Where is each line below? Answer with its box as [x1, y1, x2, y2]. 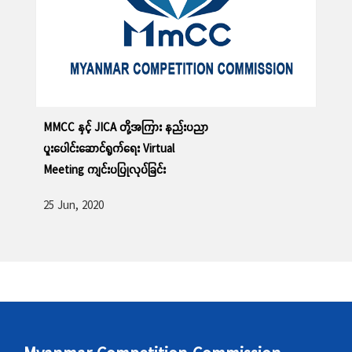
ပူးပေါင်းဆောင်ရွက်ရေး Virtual [43, 141, 174, 156]
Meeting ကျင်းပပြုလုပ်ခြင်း [43, 162, 166, 178]
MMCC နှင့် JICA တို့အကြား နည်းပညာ [43, 119, 208, 135]
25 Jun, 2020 [43, 197, 104, 213]
